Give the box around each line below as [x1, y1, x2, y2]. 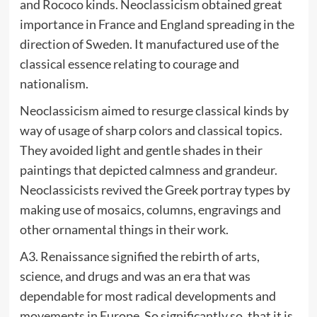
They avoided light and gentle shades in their [19, 142, 263, 158]
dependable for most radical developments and [19, 287, 276, 304]
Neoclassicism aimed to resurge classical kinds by [19, 102, 289, 118]
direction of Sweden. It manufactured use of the [19, 35, 279, 52]
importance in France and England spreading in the [19, 16, 294, 32]
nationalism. [19, 75, 88, 91]
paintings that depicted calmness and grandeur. [19, 161, 277, 178]
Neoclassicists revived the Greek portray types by [19, 181, 290, 197]
